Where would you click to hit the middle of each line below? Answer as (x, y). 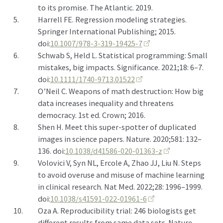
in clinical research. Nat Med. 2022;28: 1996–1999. (120, 186)
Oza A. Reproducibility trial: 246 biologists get (117, 210)
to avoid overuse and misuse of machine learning (121, 174)
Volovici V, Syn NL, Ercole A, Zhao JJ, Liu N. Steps (119, 163)
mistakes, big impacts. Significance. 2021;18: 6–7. (120, 67)
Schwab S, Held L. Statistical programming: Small (122, 55)
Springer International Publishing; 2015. (107, 31)
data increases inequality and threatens (106, 103)
